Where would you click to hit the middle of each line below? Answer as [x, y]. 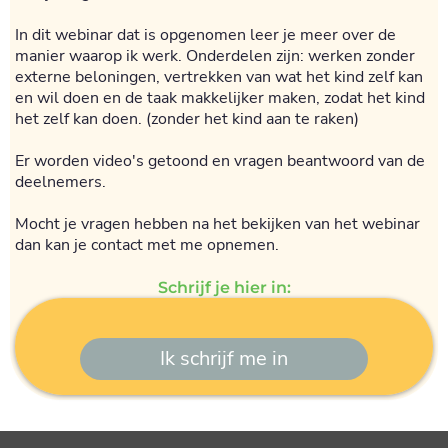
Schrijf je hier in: [224, 287]
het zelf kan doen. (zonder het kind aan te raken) [187, 118]
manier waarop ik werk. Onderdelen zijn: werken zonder [215, 55]
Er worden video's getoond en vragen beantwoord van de [220, 160]
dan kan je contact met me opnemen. [147, 244]
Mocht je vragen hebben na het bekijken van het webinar [217, 223]
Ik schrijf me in [224, 358]
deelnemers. [60, 181]
